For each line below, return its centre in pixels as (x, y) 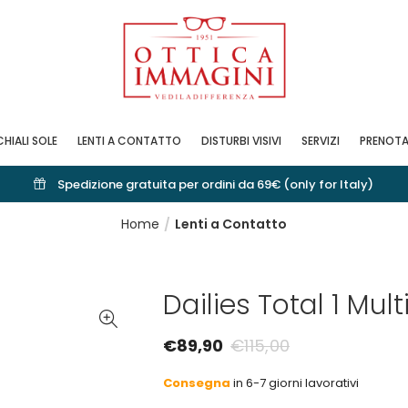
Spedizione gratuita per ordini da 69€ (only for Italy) (214, 184)
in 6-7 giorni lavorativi (295, 382)
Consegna (197, 382)
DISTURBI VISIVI (242, 140)
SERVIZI (321, 140)
